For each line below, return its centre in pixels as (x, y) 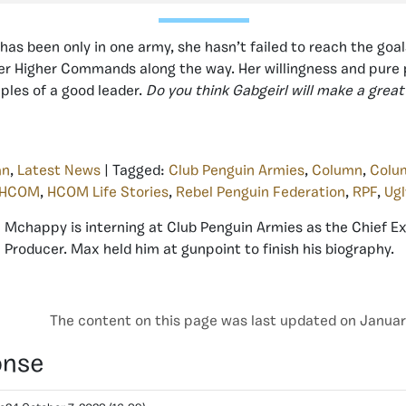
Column (337, 171)
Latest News (59, 171)
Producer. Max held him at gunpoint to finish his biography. (199, 250)
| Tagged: (135, 171)
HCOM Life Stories (108, 193)
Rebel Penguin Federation (261, 193)
